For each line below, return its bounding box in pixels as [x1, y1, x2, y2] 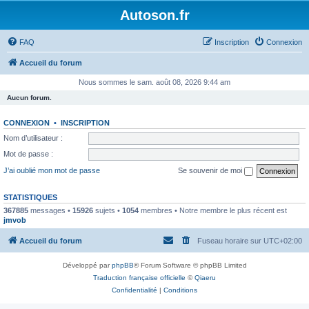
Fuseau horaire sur [197, 237, 263, 245]
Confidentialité [112, 286, 157, 294]
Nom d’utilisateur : [3, 133, 63, 142]
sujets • [93, 206, 122, 215]
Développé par [62, 261, 112, 269]
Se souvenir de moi [178, 166, 244, 175]
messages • [28, 206, 72, 215]
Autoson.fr [119, 8, 190, 23]
